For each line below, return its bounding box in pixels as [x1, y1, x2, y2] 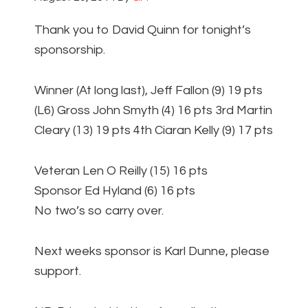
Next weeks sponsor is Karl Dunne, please [34, 245, 269, 258]
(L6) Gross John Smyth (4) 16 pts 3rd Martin [34, 104, 272, 118]
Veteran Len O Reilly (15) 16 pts [34, 164, 208, 178]
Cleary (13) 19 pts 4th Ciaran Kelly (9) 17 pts [34, 124, 273, 137]
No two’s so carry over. [34, 204, 164, 218]
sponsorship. [34, 43, 105, 57]
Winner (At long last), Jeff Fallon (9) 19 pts [34, 84, 263, 98]
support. [34, 265, 81, 278]
